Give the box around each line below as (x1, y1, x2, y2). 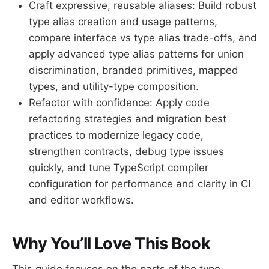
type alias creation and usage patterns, (29, 15, 217, 28)
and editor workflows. (29, 193, 134, 206)
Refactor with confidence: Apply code (29, 96, 210, 109)
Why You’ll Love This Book (12, 234, 211, 254)
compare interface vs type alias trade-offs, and (29, 31, 257, 44)
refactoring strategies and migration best (29, 112, 226, 125)
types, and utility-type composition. (29, 80, 199, 92)
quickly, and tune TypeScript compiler (29, 161, 208, 174)
